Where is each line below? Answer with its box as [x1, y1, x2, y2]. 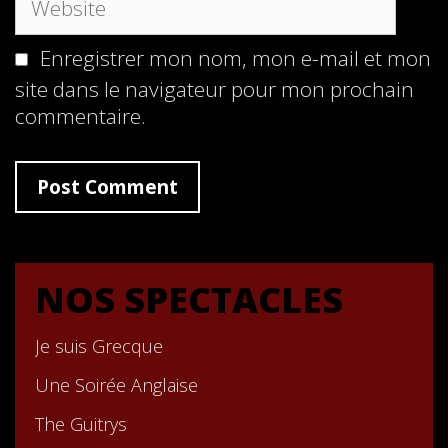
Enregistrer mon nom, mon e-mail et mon [40, 43, 431, 72]
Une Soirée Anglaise [35, 372, 198, 397]
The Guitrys [35, 411, 127, 436]
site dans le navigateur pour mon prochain [15, 74, 414, 103]
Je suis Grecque [35, 333, 163, 358]
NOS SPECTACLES [35, 275, 343, 323]
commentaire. [15, 101, 146, 130]
